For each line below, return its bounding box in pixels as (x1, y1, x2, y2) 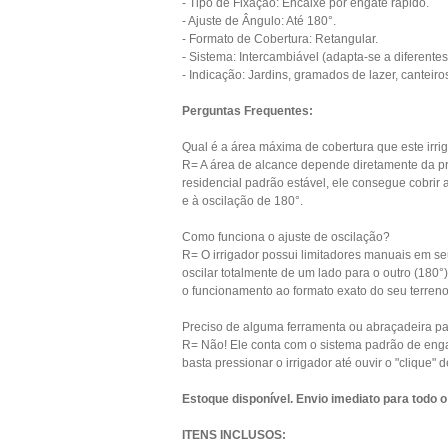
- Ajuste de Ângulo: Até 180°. (182, 14, 336, 28)
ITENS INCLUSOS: (182, 428, 286, 442)
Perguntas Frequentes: (182, 104, 313, 118)
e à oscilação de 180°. (182, 194, 303, 208)
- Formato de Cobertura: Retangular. (182, 32, 378, 46)
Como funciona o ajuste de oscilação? (182, 230, 390, 244)
